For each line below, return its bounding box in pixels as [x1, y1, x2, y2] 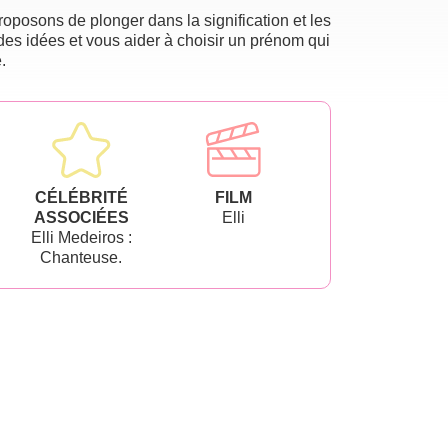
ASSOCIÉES [33, 208, 129, 226]
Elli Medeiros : [30, 228, 132, 246]
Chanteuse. [40, 248, 123, 266]
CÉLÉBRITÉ [34, 188, 128, 206]
